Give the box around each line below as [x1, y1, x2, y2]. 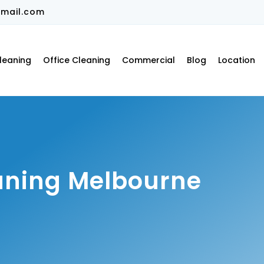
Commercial [121, 54, 175, 66]
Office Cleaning [42, 54, 110, 66]
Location [217, 54, 255, 66]
